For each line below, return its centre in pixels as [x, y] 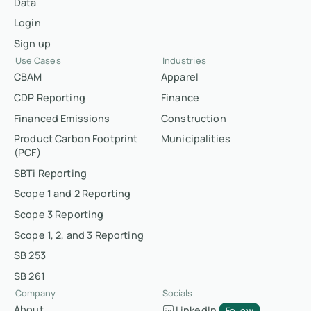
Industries [184, 60]
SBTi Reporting [51, 173]
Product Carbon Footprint [76, 139]
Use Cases [38, 60]
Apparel [180, 77]
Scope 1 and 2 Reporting [73, 194]
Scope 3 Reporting [59, 215]
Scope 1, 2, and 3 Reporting [79, 235]
